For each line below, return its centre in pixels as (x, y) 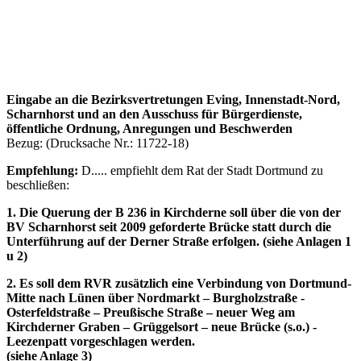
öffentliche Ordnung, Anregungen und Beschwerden (151, 128)
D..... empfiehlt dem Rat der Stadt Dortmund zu (202, 170)
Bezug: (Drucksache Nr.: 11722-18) (99, 143)
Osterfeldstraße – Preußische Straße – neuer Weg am (151, 312)
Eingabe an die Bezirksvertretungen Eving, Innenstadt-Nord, (173, 99)
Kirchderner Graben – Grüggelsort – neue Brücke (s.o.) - (162, 326)
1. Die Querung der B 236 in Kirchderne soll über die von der (174, 212)
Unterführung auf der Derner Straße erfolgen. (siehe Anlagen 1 (179, 241)
